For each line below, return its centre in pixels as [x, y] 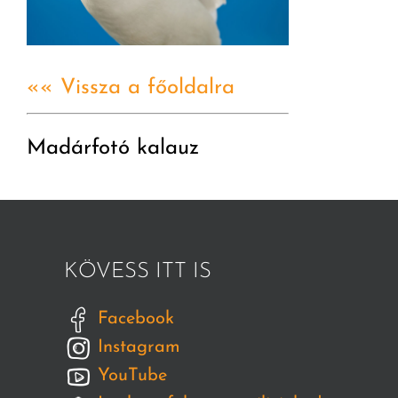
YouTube [130, 376]
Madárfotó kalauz [113, 149]
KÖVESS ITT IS [138, 272]
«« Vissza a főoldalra [131, 88]
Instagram [136, 348]
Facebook [133, 319]
